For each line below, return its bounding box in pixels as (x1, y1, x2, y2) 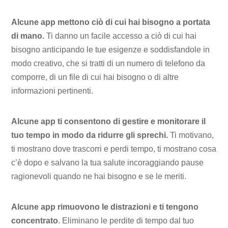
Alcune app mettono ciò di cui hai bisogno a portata (11, 18, 211, 27)
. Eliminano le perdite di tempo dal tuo (58, 216, 194, 225)
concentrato (11, 216, 59, 225)
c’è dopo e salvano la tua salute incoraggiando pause (11, 158, 204, 167)
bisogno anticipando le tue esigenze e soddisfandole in (11, 45, 210, 54)
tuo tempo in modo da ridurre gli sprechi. (11, 130, 168, 139)
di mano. (11, 32, 45, 41)
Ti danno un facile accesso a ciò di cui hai (44, 32, 197, 41)
